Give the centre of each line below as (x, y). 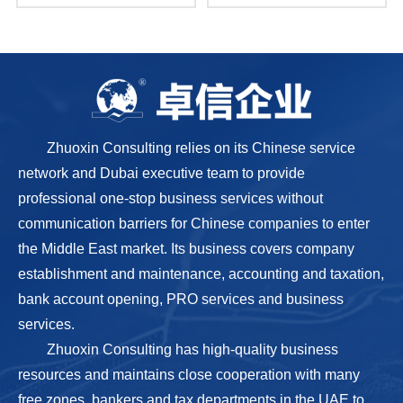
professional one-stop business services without (170, 199)
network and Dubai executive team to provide (161, 174)
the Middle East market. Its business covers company (186, 249)
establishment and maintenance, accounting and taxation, (201, 274)
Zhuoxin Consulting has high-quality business (193, 350)
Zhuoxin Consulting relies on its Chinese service (201, 148)
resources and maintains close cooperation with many (189, 375)
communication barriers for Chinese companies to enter (194, 224)
